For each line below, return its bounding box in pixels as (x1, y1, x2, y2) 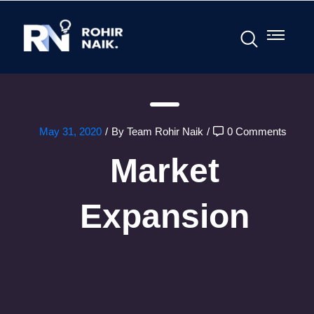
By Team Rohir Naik (111, 125, 203, 137)
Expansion (80, 198, 250, 235)
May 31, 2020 (39, 125, 102, 137)
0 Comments (227, 125, 287, 137)
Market (110, 152, 219, 189)
